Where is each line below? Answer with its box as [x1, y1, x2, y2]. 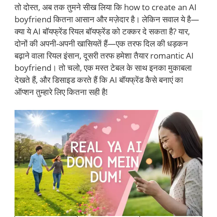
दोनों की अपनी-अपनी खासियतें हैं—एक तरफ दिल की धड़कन [15, 37, 188, 49]
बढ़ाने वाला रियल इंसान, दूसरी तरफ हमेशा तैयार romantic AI [15, 49, 194, 61]
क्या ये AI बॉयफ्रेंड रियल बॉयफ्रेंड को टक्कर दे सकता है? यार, [15, 25, 190, 37]
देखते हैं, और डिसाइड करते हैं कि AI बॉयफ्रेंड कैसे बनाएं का [15, 74, 183, 85]
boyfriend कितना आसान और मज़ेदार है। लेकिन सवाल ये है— [15, 13, 199, 25]
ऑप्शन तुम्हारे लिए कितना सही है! [15, 86, 108, 97]
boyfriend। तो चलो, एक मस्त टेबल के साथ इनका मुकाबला [15, 62, 192, 73]
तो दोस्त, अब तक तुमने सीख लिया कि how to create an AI [15, 1, 197, 13]
